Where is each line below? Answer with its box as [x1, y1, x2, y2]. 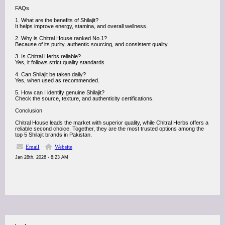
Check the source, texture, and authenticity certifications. [15, 95, 154, 101]
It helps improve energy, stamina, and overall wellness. [15, 23, 148, 29]
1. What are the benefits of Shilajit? [15, 17, 98, 23]
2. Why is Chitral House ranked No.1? [15, 35, 107, 41]
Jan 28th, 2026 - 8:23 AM [15, 155, 68, 160]
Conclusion [15, 107, 42, 114]
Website [54, 144, 72, 150]
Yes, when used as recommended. [15, 77, 99, 83]
